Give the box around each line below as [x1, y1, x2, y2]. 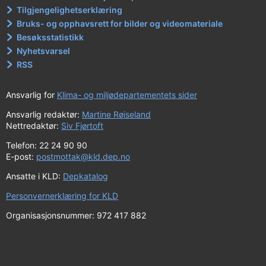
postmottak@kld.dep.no [36, 151, 130, 162]
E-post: [6, 151, 36, 162]
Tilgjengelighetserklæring [17, 5, 123, 15]
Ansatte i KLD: [6, 171, 63, 182]
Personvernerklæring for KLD [6, 191, 118, 201]
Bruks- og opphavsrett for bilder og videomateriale [17, 18, 223, 29]
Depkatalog [63, 171, 108, 182]
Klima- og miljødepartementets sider [57, 90, 197, 100]
